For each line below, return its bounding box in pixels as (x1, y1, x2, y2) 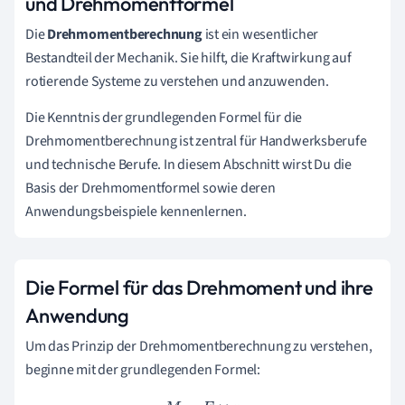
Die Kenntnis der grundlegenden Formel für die (25, 108, 303, 127)
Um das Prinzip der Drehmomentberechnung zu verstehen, (25, 336, 372, 356)
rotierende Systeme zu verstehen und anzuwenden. (25, 71, 329, 91)
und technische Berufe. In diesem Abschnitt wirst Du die (25, 155, 352, 174)
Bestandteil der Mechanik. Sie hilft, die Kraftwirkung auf (25, 48, 352, 68)
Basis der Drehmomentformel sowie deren (25, 178, 276, 198)
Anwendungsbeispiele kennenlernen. (25, 202, 247, 221)
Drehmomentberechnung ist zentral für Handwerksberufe (25, 131, 367, 151)
